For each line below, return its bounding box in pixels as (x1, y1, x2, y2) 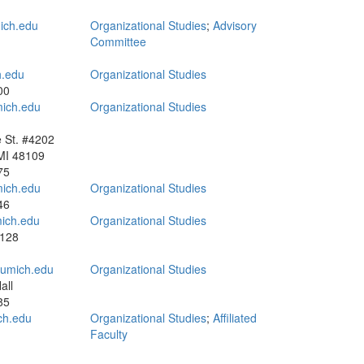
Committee (90, 33, 146, 50)
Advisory (213, 17, 257, 33)
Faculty (90, 326, 128, 342)
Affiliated (213, 310, 257, 326)
